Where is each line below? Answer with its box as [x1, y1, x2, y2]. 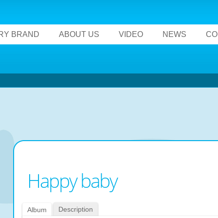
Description [58, 205, 93, 213]
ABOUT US [59, 30, 99, 38]
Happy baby [27, 167, 117, 193]
